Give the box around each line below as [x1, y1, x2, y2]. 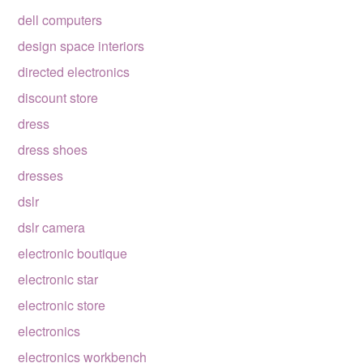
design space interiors [18, 36, 145, 55]
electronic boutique [18, 244, 128, 263]
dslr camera [18, 218, 86, 237]
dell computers [18, 11, 103, 29]
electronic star [18, 270, 99, 288]
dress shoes [18, 140, 88, 159]
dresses [18, 166, 64, 185]
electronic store [18, 296, 106, 314]
